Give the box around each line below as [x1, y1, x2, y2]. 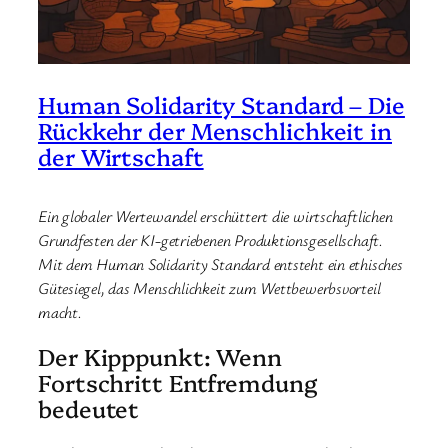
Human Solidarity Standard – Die [38, 87, 405, 120]
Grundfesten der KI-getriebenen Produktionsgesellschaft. [38, 229, 383, 252]
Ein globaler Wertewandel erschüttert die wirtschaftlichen [38, 205, 393, 228]
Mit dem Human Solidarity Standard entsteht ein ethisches [38, 253, 403, 276]
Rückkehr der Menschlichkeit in [38, 113, 392, 146]
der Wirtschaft [38, 139, 204, 172]
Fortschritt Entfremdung [38, 366, 318, 399]
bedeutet [38, 392, 140, 425]
